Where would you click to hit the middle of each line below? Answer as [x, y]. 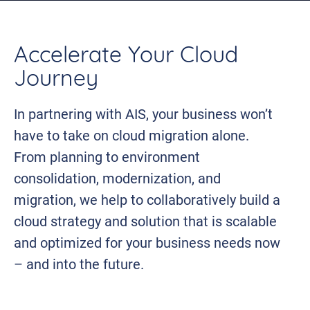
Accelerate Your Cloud [126, 57]
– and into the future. [79, 264]
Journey [56, 80]
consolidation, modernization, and [117, 178]
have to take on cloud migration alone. [131, 135]
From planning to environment [107, 156]
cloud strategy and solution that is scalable [145, 221]
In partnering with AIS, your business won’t [143, 113]
